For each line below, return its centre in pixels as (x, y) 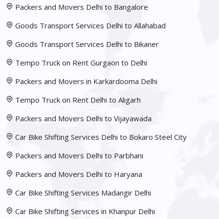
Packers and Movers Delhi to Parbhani (79, 156)
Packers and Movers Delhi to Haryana (79, 174)
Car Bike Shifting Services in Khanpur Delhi (85, 211)
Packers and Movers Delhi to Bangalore (82, 7)
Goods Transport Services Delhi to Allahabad (90, 26)
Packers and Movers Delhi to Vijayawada (83, 119)
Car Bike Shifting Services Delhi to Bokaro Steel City (101, 137)
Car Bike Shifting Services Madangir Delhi (83, 193)
